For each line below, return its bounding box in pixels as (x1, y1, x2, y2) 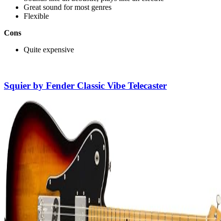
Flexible (24, 12, 49, 21)
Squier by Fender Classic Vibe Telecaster (4, 80, 167, 91)
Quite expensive (24, 45, 74, 54)
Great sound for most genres (24, 3, 111, 12)
